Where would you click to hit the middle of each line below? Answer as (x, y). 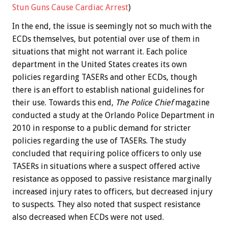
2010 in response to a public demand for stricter (102, 128)
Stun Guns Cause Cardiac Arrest (70, 8)
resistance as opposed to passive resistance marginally (112, 179)
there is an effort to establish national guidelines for (108, 90)
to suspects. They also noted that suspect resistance (106, 205)
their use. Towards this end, (64, 103)
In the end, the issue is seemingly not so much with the (112, 26)
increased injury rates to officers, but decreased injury (112, 192)
